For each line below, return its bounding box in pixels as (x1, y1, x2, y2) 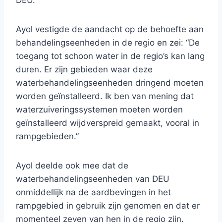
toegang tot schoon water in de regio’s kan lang (16, 51, 205, 61)
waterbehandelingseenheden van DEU (16, 174, 169, 184)
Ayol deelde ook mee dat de (16, 161, 128, 171)
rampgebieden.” (16, 131, 79, 142)
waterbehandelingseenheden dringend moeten (16, 78, 204, 88)
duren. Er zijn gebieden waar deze (16, 64, 153, 75)
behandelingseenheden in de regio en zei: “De (16, 38, 200, 48)
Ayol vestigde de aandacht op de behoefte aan (16, 24, 204, 35)
